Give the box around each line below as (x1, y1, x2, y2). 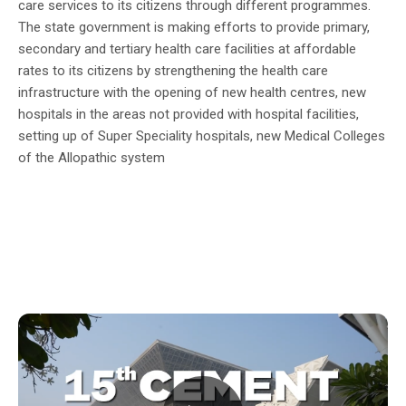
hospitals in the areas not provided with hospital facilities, (18, 105, 359, 122)
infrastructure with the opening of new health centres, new (18, 83, 366, 101)
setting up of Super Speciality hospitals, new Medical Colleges (18, 127, 385, 144)
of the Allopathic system (18, 149, 165, 166)
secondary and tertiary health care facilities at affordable (18, 40, 356, 57)
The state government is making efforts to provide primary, (18, 18, 370, 35)
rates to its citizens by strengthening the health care (18, 62, 328, 79)
